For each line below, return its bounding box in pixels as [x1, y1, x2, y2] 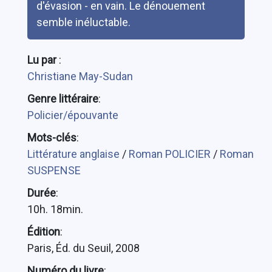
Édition [27, 225, 60, 239]
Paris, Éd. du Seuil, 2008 [27, 242, 140, 255]
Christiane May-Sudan [27, 70, 133, 83]
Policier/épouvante [27, 109, 118, 122]
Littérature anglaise [27, 148, 122, 161]
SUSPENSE [27, 164, 81, 177]
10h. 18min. [27, 203, 83, 216]
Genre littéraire [27, 92, 98, 106]
